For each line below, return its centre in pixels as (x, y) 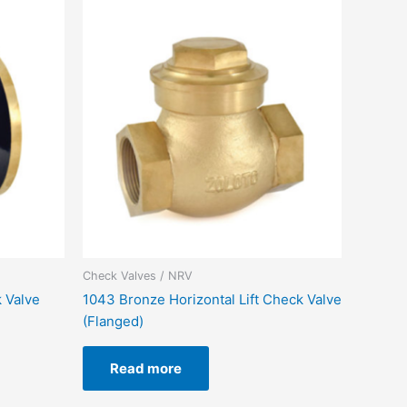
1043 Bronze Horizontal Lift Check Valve (212, 300)
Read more (146, 369)
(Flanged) (113, 322)
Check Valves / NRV (138, 275)
